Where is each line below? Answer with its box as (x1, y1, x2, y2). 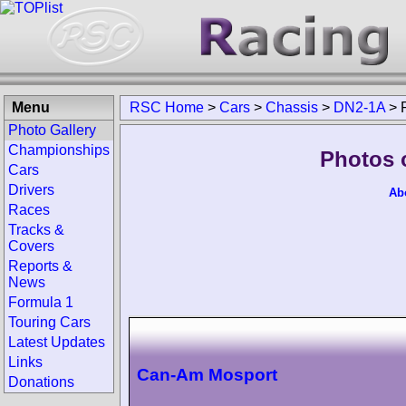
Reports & (8, 258, 72, 274)
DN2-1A (333, 100, 385, 115)
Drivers (8, 182, 54, 198)
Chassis (266, 100, 318, 115)
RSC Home (130, 100, 204, 115)
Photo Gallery (8, 122, 96, 138)
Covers (8, 238, 54, 254)
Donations (8, 374, 74, 390)
